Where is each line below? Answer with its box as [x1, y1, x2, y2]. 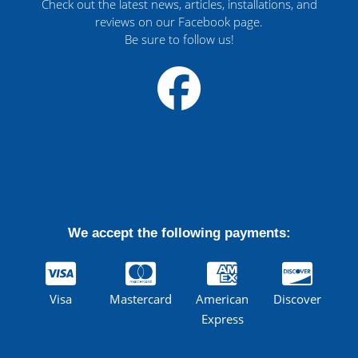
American [196, 291, 249, 307]
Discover [273, 291, 321, 307]
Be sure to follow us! [124, 31, 234, 47]
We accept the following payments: [67, 225, 291, 241]
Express [201, 311, 244, 327]
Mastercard [109, 291, 172, 307]
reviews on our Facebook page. [95, 14, 263, 30]
